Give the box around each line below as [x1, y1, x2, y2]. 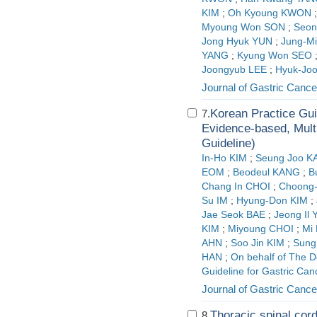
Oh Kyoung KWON [228, 8, 311, 18]
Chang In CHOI [202, 181, 270, 192]
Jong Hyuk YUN [202, 36, 272, 47]
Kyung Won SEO [237, 50, 312, 61]
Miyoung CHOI [228, 224, 294, 234]
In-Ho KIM [202, 153, 247, 163]
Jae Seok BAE [202, 209, 265, 220]
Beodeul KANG [233, 167, 300, 178]
